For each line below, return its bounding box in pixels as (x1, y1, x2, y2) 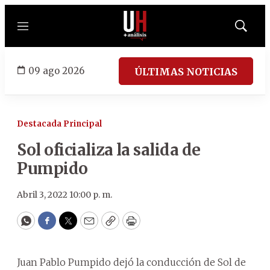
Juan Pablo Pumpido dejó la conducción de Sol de (17, 256, 246, 268)
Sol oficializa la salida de (17, 140, 201, 160)
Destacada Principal (17, 119, 102, 129)
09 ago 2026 (28, 64, 84, 77)
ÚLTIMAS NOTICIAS (134, 65, 237, 78)
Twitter (67, 219, 108, 233)
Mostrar (240, 25, 267, 34)
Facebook (46, 219, 97, 233)
